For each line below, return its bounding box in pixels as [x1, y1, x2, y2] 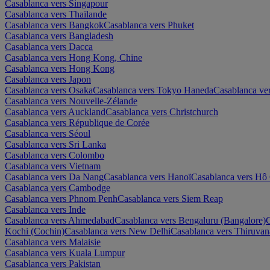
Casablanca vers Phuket [104, 19, 194, 30]
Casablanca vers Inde [5, 204, 86, 215]
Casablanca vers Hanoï [104, 171, 191, 182]
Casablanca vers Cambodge [5, 182, 110, 193]
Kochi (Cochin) [5, 225, 64, 236]
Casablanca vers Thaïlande [5, 8, 107, 19]
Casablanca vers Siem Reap [118, 193, 223, 204]
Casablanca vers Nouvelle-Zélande [5, 95, 137, 106]
